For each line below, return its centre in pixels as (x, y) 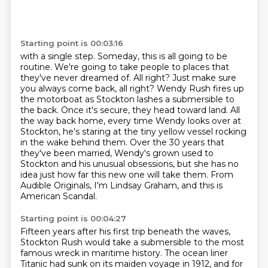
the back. (40, 110)
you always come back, (69, 89)
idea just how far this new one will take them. (115, 175)
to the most (219, 242)
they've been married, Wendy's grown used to (117, 153)
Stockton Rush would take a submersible (107, 242)
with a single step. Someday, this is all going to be (124, 56)
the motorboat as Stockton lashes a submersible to (127, 99)
